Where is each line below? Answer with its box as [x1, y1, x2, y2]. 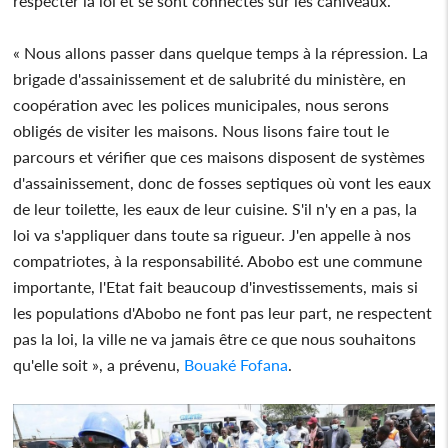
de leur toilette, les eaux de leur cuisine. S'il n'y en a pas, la [13, 198, 418, 218]
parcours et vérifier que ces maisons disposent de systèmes [13, 146, 426, 166]
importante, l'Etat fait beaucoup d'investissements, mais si [13, 276, 419, 296]
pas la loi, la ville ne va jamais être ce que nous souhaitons [13, 328, 417, 348]
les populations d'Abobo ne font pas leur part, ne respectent [13, 302, 433, 322]
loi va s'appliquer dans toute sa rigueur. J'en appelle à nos [13, 224, 412, 244]
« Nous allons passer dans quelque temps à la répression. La [13, 42, 429, 62]
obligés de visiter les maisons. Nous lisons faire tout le [13, 120, 390, 140]
